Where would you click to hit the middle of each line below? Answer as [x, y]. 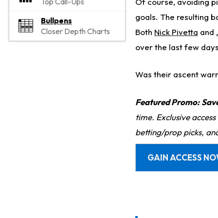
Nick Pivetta [176, 32]
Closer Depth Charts [75, 31]
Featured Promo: [167, 102]
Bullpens [56, 20]
